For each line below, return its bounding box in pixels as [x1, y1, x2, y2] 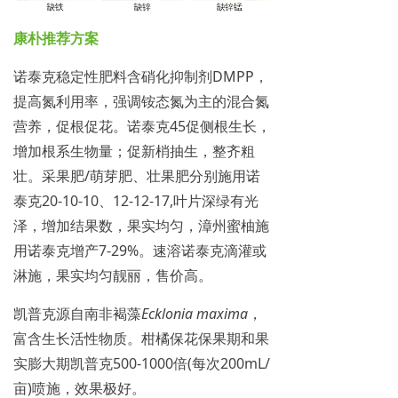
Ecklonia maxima [141, 304, 248, 324]
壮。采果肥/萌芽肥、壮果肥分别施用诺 [13, 166, 260, 187]
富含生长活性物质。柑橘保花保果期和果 [13, 329, 269, 349]
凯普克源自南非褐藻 [13, 304, 141, 324]
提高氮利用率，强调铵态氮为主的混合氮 [13, 92, 269, 112]
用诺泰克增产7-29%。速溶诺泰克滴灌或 [13, 241, 267, 261]
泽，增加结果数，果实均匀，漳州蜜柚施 [13, 216, 269, 236]
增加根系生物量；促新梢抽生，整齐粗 [13, 141, 255, 162]
